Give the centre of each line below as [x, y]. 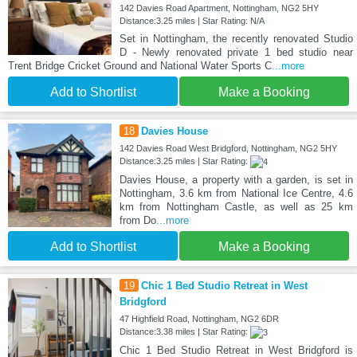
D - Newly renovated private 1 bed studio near [236, 52]
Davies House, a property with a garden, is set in [236, 179]
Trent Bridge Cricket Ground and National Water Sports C [140, 65]
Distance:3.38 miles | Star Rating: [184, 331]
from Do [137, 220]
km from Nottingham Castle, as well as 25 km [236, 206]
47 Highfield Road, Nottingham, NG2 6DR [199, 318]
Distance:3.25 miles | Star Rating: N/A [192, 20]
